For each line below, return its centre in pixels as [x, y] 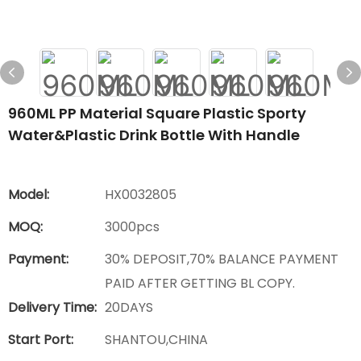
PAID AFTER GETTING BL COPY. [200, 283]
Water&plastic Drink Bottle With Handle [154, 135]
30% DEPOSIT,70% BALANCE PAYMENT [222, 259]
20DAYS [129, 307]
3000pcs [132, 227]
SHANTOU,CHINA [156, 340]
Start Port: [41, 340]
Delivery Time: [52, 307]
